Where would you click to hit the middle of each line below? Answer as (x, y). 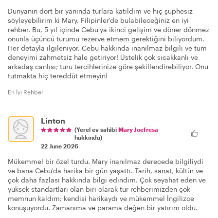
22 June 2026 (60, 146)
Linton (53, 120)
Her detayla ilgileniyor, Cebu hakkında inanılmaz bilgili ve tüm (107, 48)
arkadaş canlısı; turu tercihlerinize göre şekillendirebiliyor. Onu (108, 66)
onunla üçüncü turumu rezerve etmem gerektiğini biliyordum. (106, 39)
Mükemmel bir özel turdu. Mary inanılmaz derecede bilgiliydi (106, 161)
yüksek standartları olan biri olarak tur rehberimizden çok (99, 189)
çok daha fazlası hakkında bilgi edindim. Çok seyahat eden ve (107, 180)
